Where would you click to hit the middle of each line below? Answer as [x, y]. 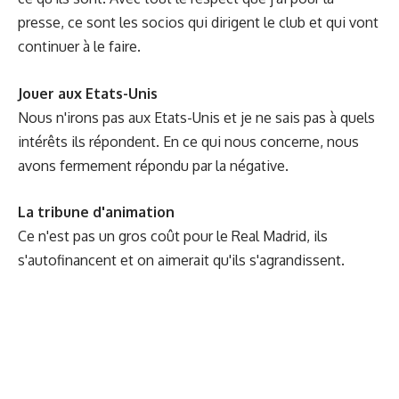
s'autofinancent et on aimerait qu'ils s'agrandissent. [181, 261]
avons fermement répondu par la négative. [153, 165]
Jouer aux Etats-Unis [88, 93]
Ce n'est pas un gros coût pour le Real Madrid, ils [173, 236]
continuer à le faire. [79, 47]
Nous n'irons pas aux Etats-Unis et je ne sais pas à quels [196, 117]
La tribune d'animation [96, 212]
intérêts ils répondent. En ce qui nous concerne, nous [188, 141]
